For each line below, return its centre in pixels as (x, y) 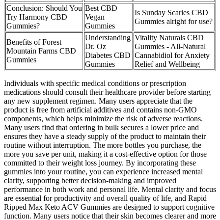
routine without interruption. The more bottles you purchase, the (103, 145)
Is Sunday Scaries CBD (171, 12)
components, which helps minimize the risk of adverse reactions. (103, 118)
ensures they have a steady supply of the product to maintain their (105, 136)
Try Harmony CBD (37, 17)
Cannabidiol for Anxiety (172, 55)
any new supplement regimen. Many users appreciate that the (98, 101)
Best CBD (101, 8)
